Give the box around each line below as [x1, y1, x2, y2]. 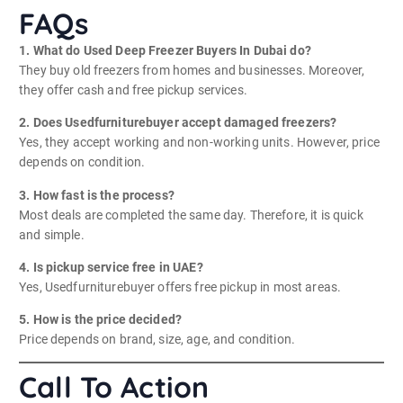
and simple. [19, 227, 85, 242]
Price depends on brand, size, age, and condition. [19, 331, 296, 346]
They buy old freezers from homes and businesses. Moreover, [19, 63, 365, 78]
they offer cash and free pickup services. [19, 83, 247, 98]
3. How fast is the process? [19, 187, 175, 202]
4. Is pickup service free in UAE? [19, 259, 203, 274]
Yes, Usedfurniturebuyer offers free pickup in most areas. [19, 279, 342, 294]
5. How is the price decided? [19, 311, 183, 327]
